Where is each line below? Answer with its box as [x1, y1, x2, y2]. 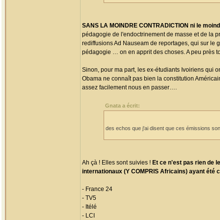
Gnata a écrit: [105, 103, 140, 109]
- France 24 [82, 186, 112, 192]
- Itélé [82, 203, 97, 210]
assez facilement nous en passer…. [82, 84, 177, 91]
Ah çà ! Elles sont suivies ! [82, 159, 152, 166]
